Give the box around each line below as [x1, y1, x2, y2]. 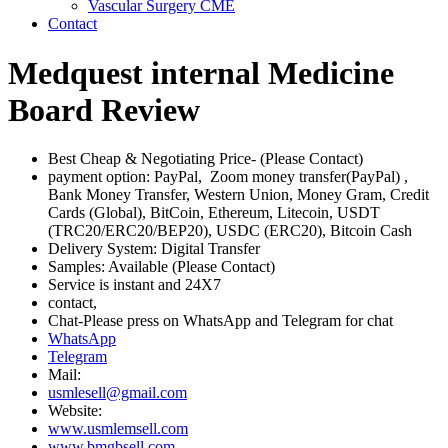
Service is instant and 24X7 [48, 276, 221, 294]
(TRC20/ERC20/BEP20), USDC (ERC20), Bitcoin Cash [48, 222, 412, 240]
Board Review [8, 91, 200, 128]
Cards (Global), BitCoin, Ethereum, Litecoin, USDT [48, 204, 380, 222]
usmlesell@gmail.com [48, 384, 187, 402]
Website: [48, 402, 102, 420]
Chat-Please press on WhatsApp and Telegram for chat [48, 312, 393, 330]
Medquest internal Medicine [8, 54, 394, 91]
